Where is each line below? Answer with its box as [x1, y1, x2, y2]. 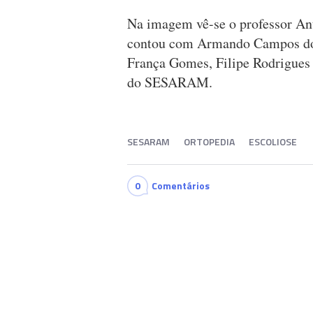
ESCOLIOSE [249, 134, 297, 150]
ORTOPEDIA [184, 134, 235, 150]
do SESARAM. [127, 73, 212, 92]
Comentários [152, 178, 210, 194]
